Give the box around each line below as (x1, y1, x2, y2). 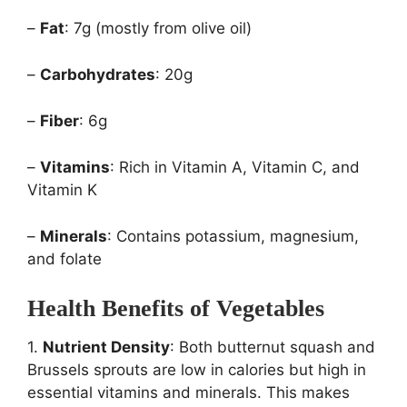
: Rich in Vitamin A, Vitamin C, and (110, 158, 360, 177)
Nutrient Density (43, 338, 170, 357)
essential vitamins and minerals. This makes (27, 383, 350, 402)
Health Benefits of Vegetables (27, 295, 324, 323)
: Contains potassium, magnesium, (107, 227, 359, 246)
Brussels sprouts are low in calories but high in (27, 361, 366, 380)
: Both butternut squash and (170, 338, 375, 357)
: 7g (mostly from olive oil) (65, 19, 252, 38)
